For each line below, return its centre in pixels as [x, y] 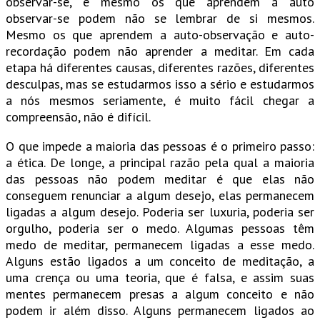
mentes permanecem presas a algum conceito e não [160, 294]
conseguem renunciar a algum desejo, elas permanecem [160, 196]
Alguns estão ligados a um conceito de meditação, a [160, 261]
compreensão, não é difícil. [78, 117]
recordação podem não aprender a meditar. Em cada [160, 51]
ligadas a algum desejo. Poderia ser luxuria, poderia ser [160, 212]
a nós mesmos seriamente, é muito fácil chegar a [160, 101]
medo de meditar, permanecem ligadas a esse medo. [160, 245]
